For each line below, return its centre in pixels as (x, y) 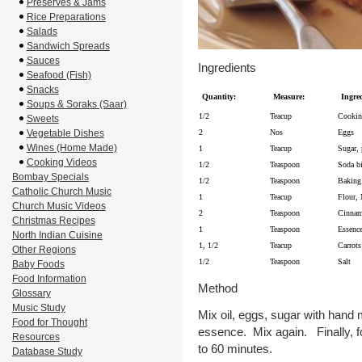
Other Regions (44, 250)
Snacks (42, 90)
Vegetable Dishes (65, 133)
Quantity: (219, 97)
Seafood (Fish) (59, 75)
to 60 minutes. (235, 349)
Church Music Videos (59, 206)
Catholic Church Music (61, 192)
